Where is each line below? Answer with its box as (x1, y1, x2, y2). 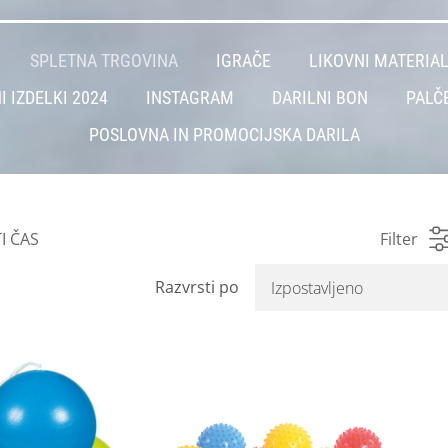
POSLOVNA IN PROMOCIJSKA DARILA (88, 125, 360, 146)
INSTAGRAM (145, 88, 234, 109)
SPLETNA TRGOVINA (30, 51, 178, 72)
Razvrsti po (155, 276, 240, 299)
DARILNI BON (271, 88, 368, 109)
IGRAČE (216, 51, 271, 72)
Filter (379, 227, 418, 250)
